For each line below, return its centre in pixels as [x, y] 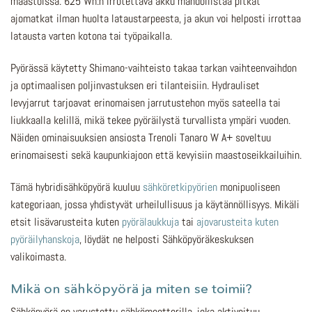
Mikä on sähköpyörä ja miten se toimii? [131, 288]
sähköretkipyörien [180, 187]
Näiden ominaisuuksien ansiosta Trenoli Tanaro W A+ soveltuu [141, 138]
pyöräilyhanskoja [45, 239]
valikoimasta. [38, 256]
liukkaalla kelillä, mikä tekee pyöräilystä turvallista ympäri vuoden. [150, 120]
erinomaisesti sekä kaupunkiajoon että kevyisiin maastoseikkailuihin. [156, 155]
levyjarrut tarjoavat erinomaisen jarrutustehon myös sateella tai [146, 103]
